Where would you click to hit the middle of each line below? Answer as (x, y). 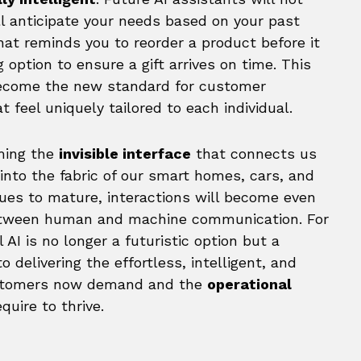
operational (249, 284)
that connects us (254, 154)
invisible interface (125, 154)
